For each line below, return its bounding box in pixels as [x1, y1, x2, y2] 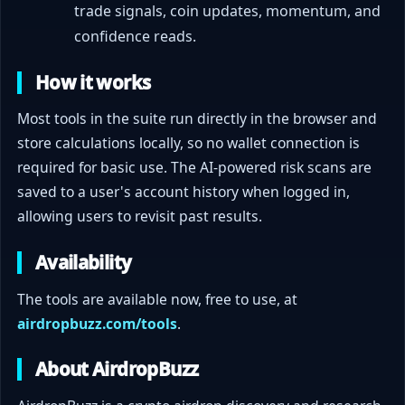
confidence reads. [73, 26, 196, 47]
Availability [34, 250, 132, 276]
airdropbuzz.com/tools [17, 313, 178, 334]
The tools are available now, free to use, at [17, 288, 298, 309]
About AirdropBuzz [34, 356, 199, 382]
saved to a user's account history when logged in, [17, 182, 351, 202]
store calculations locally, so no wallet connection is [17, 133, 361, 154]
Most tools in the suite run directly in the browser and [17, 108, 378, 129]
